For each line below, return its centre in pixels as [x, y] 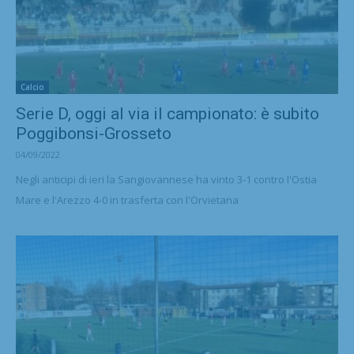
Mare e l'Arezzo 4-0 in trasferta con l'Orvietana [127, 200]
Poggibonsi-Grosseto [94, 133]
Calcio [32, 87]
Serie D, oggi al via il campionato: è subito [168, 113]
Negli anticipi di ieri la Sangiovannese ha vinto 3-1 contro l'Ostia [166, 179]
